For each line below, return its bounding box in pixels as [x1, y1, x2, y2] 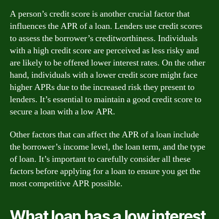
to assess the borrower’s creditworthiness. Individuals [10, 32, 197, 44]
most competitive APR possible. [10, 178, 123, 189]
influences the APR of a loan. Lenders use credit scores [10, 20, 202, 32]
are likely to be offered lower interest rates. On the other [10, 57, 205, 68]
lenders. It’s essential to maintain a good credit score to [10, 93, 201, 105]
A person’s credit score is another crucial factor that [10, 8, 190, 20]
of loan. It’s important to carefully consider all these [10, 153, 191, 165]
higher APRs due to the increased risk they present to [10, 81, 195, 93]
